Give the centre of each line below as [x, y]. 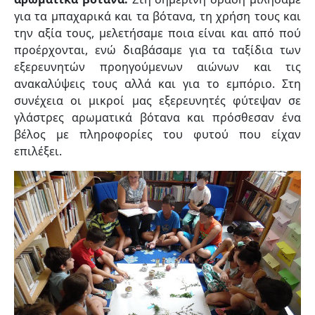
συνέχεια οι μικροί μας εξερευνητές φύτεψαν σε [157, 100]
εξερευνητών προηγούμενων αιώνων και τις [157, 66]
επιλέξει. [38, 151]
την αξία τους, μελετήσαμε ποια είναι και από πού [157, 33]
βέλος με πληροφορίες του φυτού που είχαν [157, 134]
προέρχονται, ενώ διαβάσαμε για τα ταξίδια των [157, 50]
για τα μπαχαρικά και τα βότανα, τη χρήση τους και [157, 16]
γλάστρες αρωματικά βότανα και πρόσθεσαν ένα [157, 117]
